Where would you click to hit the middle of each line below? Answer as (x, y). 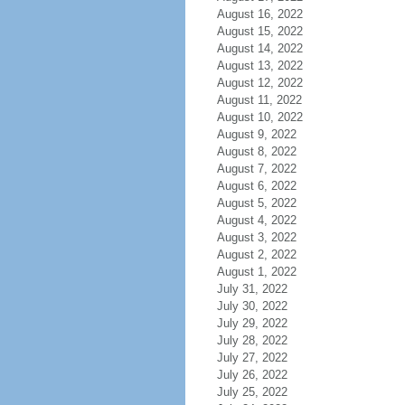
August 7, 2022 (256, 169)
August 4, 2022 (256, 220)
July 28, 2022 (252, 340)
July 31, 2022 (252, 289)
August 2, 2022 (256, 254)
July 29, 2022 (252, 323)
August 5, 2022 (256, 203)
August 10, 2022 (259, 117)
